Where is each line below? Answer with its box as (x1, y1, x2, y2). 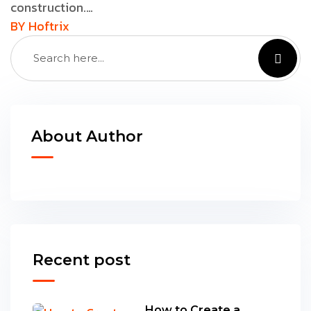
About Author (31, 126, 143, 146)
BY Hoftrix (10, 16, 69, 35)
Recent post (33, 250, 131, 269)
